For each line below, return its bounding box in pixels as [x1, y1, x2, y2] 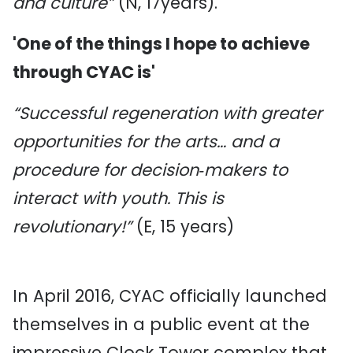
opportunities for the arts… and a [13, 130, 279, 153]
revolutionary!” [13, 215, 136, 238]
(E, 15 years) [136, 215, 234, 238]
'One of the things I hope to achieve [13, 32, 310, 55]
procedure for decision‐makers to [13, 158, 288, 181]
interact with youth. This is [13, 187, 224, 210]
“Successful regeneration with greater [13, 102, 322, 124]
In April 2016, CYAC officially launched [13, 284, 327, 307]
